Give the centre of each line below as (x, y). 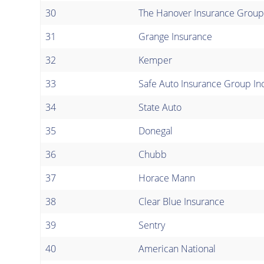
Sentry (152, 225)
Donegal (156, 131)
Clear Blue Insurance (181, 201)
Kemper (155, 60)
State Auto (160, 107)
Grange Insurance (175, 36)
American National (177, 248)
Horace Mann (167, 178)
